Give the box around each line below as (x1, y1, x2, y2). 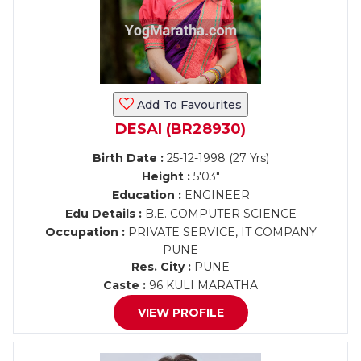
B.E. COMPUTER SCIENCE (141, 206, 297, 221)
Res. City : (131, 259, 191, 274)
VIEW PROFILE (137, 305, 224, 320)
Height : (141, 169, 190, 184)
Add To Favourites (134, 98, 242, 112)
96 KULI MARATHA (146, 278, 258, 293)
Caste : (103, 278, 146, 293)
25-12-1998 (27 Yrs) (163, 151, 269, 165)
